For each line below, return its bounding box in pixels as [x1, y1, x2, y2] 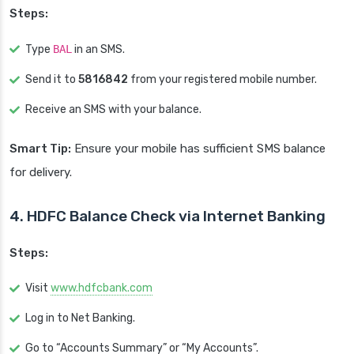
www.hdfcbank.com [51, 281, 153, 296]
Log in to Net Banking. [25, 311, 135, 326]
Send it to [25, 73, 78, 87]
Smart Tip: [9, 141, 71, 156]
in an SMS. [72, 43, 125, 57]
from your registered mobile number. [128, 73, 317, 87]
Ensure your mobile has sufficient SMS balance [71, 141, 326, 156]
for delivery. [9, 165, 72, 180]
